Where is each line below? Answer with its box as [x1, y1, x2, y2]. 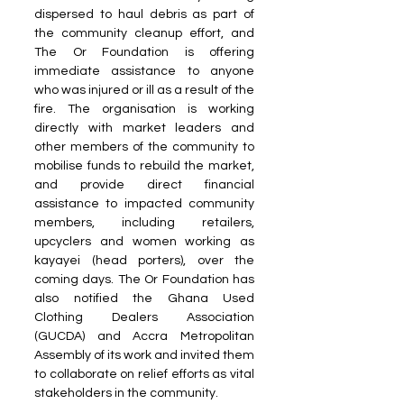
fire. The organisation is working [34, 102, 254, 115]
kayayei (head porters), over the [34, 253, 254, 267]
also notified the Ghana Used [34, 291, 254, 305]
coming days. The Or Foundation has [34, 272, 254, 286]
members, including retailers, [34, 216, 254, 229]
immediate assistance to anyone [34, 64, 254, 78]
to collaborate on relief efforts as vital [34, 367, 254, 381]
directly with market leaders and [34, 121, 254, 134]
